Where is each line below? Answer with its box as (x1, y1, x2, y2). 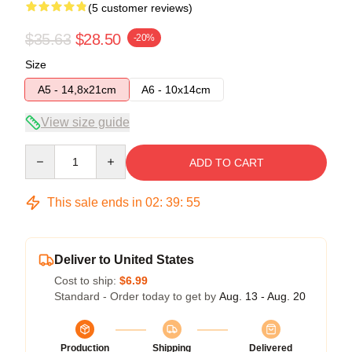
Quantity (24, 145, 66, 158)
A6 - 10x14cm (141, 82, 211, 96)
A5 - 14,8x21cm (38, 82, 116, 96)
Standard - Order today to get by (54, 289, 219, 302)
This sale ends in (44, 195, 145, 209)
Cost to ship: (54, 273, 119, 287)
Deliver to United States (54, 252, 194, 266)
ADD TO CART (189, 156, 264, 169)
